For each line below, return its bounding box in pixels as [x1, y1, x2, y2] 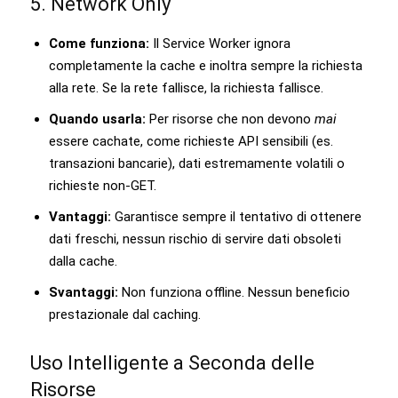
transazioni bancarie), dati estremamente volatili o [49, 155, 345, 171]
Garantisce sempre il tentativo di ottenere [111, 208, 362, 225]
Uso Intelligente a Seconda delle [30, 351, 314, 374]
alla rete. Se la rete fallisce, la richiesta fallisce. [49, 79, 323, 96]
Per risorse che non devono [146, 110, 314, 127]
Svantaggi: [49, 283, 118, 300]
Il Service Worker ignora [149, 35, 291, 52]
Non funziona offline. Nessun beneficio [118, 283, 350, 300]
